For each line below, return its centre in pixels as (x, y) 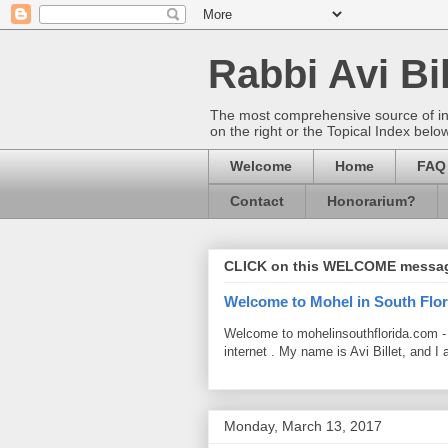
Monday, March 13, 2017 (303, 425)
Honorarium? (371, 201)
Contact (257, 201)
